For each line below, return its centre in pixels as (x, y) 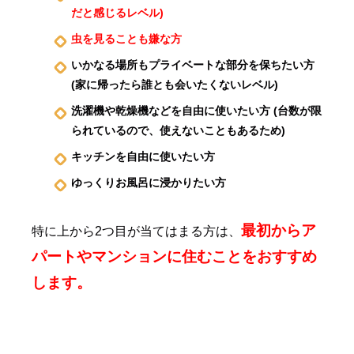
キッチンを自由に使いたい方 (143, 156)
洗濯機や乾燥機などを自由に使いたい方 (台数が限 (196, 110)
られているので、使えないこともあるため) (178, 130)
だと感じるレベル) (117, 12)
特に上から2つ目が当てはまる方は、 (136, 231)
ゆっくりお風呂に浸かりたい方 (149, 182)
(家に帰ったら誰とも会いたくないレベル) (175, 84)
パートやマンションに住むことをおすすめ (174, 256)
